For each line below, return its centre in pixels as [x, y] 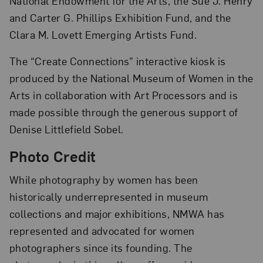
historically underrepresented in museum [109, 197]
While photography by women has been [104, 180]
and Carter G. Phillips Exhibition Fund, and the [120, 18]
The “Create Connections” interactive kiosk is [117, 60]
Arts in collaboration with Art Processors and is [124, 95]
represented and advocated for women [102, 231]
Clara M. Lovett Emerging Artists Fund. [103, 35]
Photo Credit [52, 156]
